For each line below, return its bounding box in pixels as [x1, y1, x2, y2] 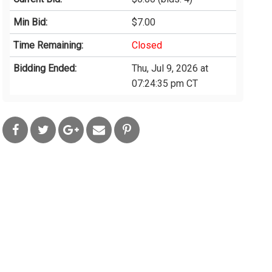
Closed [132, 39, 163, 52]
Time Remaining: [13, 39, 84, 52]
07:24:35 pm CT [132, 78, 199, 90]
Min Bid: [13, 16, 48, 29]
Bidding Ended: [13, 63, 77, 75]
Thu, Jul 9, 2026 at [132, 63, 209, 75]
